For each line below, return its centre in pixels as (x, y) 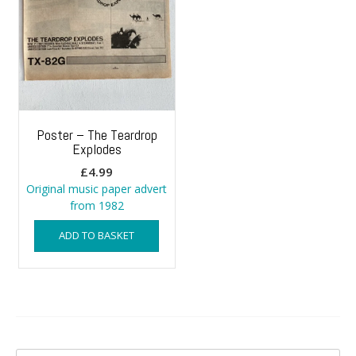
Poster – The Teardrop (97, 134)
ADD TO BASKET (97, 235)
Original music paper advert (97, 188)
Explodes (97, 149)
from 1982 (97, 205)
